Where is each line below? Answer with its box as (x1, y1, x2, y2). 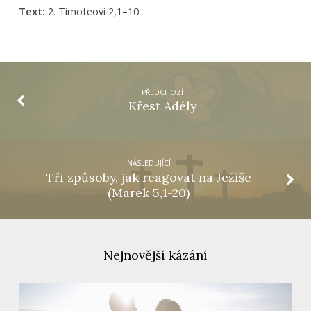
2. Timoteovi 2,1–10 (44, 4, 139, 19)
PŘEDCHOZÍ (141, 87, 183, 98)
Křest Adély (128, 98, 196, 115)
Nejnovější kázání (103, 246, 208, 263)
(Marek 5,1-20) (108, 184, 190, 201)
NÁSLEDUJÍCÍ (126, 158, 171, 169)
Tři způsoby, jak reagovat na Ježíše (46, 169, 252, 185)
